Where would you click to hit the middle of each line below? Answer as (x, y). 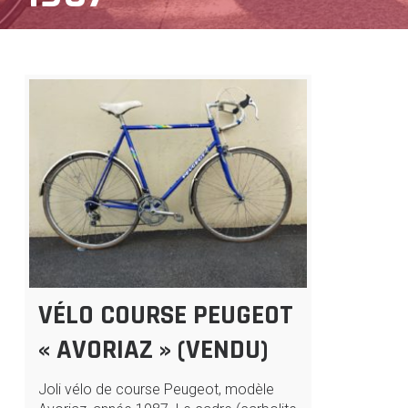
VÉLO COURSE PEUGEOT (165, 315)
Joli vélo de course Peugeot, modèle (156, 389)
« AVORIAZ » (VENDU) (153, 349)
